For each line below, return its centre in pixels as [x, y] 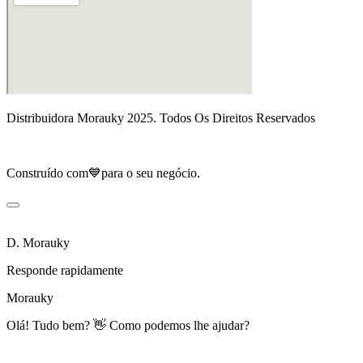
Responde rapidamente [65, 270]
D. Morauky [38, 242]
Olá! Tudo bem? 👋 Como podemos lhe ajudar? [128, 325]
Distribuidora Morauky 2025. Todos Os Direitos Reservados [161, 117]
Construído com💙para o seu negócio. [103, 173]
